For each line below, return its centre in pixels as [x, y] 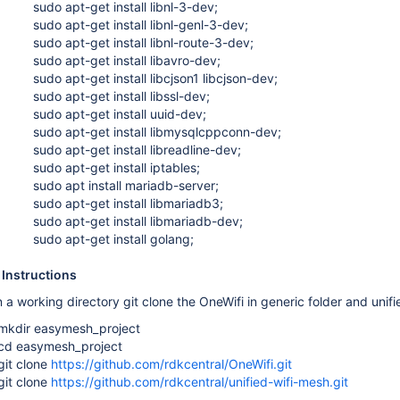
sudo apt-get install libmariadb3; [128, 203]
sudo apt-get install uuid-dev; [120, 114]
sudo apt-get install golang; [113, 239]
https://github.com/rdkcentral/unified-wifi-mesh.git [200, 382]
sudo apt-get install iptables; [117, 167]
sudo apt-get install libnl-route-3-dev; [143, 42]
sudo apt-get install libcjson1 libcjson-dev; [155, 78]
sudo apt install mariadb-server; [126, 185]
